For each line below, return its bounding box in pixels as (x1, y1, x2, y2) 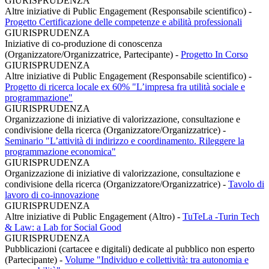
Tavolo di (228, 178, 264, 189)
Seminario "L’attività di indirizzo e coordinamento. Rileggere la (5, 135, 244, 146)
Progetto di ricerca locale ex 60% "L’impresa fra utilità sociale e (5, 81, 245, 92)
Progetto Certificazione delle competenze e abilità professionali (5, 16, 242, 27)
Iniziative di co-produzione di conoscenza (5, 38, 162, 49)
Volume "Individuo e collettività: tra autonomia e (65, 254, 249, 265)
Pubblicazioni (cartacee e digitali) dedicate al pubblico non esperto (5, 243, 255, 254)
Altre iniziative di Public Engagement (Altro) (5, 211, 177, 222)
